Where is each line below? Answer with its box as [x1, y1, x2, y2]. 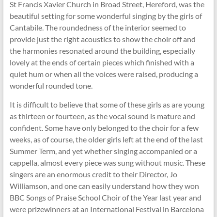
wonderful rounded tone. [9, 81, 93, 90]
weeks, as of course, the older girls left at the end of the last [9, 135, 203, 144]
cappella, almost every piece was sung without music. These [9, 158, 205, 167]
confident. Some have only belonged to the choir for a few [9, 123, 199, 132]
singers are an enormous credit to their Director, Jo [9, 170, 177, 179]
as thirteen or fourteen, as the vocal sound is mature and [9, 111, 195, 121]
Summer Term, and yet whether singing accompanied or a [9, 146, 197, 155]
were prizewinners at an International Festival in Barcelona [9, 204, 204, 214]
